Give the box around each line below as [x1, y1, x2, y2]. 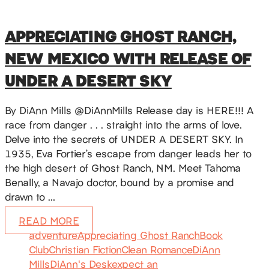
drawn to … [5, 189, 55, 204]
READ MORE [19, 213, 79, 228]
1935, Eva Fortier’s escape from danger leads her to [5, 146, 252, 161]
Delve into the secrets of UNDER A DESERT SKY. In [5, 131, 243, 147]
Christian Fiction [49, 242, 121, 257]
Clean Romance [121, 242, 192, 257]
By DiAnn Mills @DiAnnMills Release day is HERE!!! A [5, 103, 254, 118]
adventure [29, 228, 77, 243]
